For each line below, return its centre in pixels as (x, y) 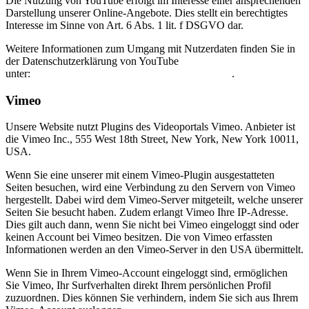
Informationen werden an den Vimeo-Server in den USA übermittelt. (154, 250)
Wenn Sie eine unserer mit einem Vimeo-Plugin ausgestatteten (140, 175)
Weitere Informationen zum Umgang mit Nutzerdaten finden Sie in (150, 48)
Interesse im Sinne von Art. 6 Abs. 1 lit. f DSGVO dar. (124, 25)
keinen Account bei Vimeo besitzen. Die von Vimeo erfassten (139, 237)
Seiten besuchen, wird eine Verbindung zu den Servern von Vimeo (150, 188)
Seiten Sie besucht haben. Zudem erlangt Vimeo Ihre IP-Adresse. (147, 212)
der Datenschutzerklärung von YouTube (92, 61)
